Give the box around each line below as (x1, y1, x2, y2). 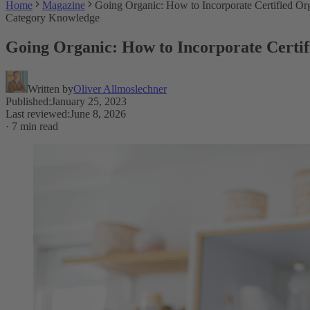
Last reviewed (6, 107, 67, 120)
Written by (28, 82, 73, 95)
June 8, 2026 (70, 107, 126, 120)
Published (6, 95, 48, 107)
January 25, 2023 (51, 95, 127, 107)
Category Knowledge (6, 12, 100, 24)
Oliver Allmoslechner (73, 82, 167, 95)
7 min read (12, 120, 58, 132)
